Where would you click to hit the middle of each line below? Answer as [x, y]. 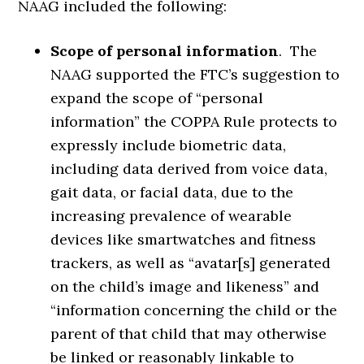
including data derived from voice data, [189, 168]
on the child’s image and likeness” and [185, 286]
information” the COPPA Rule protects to [194, 121]
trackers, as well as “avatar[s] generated [191, 262]
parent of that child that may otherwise [189, 333]
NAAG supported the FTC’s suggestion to [195, 74]
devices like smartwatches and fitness [184, 239]
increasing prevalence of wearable [171, 215]
